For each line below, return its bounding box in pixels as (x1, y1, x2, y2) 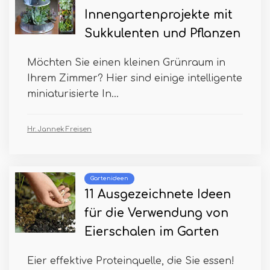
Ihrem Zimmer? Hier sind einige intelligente (27, 73, 242, 84)
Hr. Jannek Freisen (27, 125, 92, 134)
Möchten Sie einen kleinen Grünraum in (27, 57, 225, 69)
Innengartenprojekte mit (84, 8, 233, 22)
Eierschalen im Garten (84, 225, 219, 239)
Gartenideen (90, 175, 128, 182)
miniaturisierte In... (27, 89, 119, 100)
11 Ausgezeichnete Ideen (84, 188, 231, 201)
